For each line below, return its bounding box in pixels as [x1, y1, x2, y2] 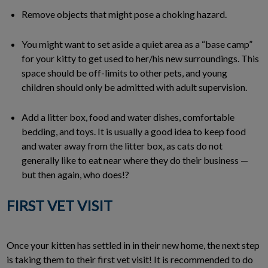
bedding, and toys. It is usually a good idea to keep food [22, 126, 246, 138]
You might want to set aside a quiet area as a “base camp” [22, 38, 252, 50]
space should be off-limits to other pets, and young [22, 67, 227, 79]
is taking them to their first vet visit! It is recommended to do [7, 254, 253, 266]
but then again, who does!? [22, 169, 129, 181]
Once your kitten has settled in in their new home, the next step [7, 239, 260, 251]
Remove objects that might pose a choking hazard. [22, 8, 227, 20]
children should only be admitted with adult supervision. [22, 81, 247, 93]
